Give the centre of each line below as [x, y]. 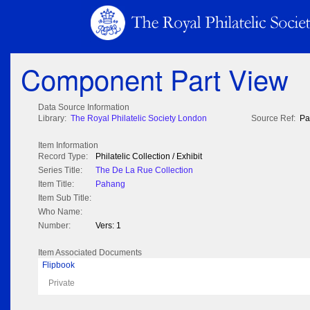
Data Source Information [84, 108]
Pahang [110, 184]
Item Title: [56, 184]
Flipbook [58, 265]
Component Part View [155, 79]
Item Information [68, 146]
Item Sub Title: [65, 198]
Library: [52, 119]
